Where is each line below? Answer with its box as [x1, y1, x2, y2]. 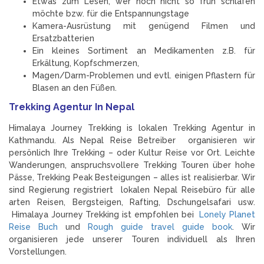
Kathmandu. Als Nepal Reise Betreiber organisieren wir [9, 135, 255, 145]
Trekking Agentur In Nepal [9, 101, 137, 113]
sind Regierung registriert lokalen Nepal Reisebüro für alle [9, 184, 255, 194]
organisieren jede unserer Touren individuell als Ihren [9, 234, 255, 244]
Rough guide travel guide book [88, 222, 232, 232]
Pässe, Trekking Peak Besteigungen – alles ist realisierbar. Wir [9, 172, 255, 182]
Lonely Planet [199, 209, 256, 219]
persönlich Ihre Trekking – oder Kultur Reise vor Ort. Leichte [9, 147, 255, 157]
